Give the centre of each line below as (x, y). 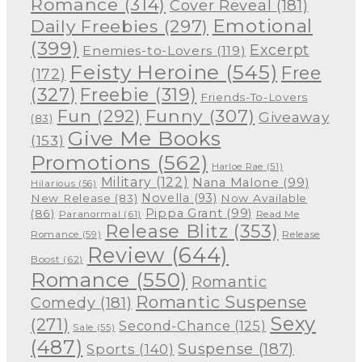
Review (126, 255)
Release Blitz (167, 232)
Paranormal (90, 215)
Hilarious (53, 184)
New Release (71, 198)
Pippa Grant (184, 214)
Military (126, 183)
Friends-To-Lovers (254, 97)
